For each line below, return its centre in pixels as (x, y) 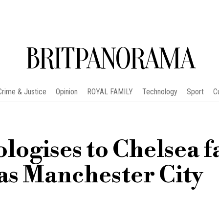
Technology (160, 92)
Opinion (66, 92)
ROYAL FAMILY (110, 92)
